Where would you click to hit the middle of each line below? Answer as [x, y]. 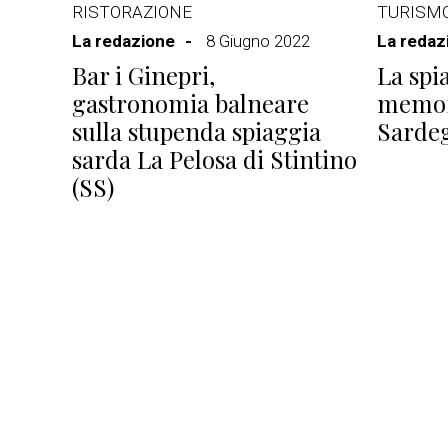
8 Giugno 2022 [258, 41]
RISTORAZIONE [132, 12]
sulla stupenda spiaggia [196, 131]
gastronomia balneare [190, 103]
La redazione [123, 41]
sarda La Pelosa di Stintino [214, 159]
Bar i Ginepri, [143, 75]
